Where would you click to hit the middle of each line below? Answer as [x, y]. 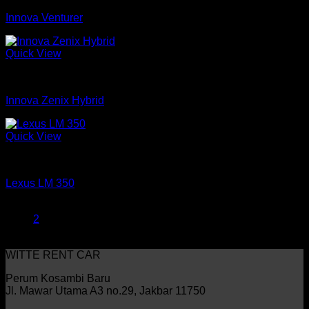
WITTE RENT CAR [53, 255]
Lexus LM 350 [40, 183]
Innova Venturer [44, 18]
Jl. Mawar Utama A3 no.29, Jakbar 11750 [106, 291]
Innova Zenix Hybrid [55, 100]
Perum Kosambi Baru [58, 278]
